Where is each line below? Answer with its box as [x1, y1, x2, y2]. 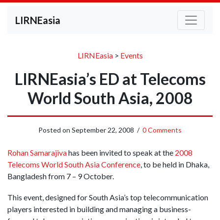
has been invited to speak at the [67, 148, 175, 157]
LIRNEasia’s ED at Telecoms [14, 69, 206, 88]
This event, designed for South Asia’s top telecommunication [7, 192, 208, 202]
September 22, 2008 [72, 126, 134, 134]
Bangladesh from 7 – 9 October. [7, 171, 115, 181]
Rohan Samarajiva [7, 148, 67, 157]
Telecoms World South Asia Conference [7, 160, 140, 169]
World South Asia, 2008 [27, 88, 193, 108]
